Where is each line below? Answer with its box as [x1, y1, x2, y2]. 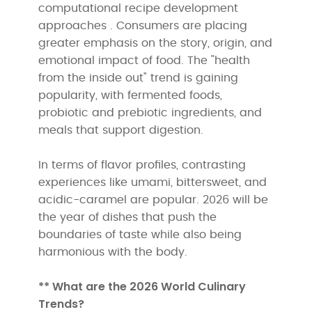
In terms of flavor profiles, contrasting [38, 159, 247, 171]
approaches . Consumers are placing [38, 19, 248, 31]
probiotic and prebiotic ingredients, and [38, 107, 263, 118]
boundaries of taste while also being [38, 228, 242, 240]
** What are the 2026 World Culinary [38, 278, 247, 295]
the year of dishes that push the [38, 211, 217, 223]
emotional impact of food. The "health [38, 54, 251, 66]
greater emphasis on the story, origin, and [38, 37, 273, 49]
